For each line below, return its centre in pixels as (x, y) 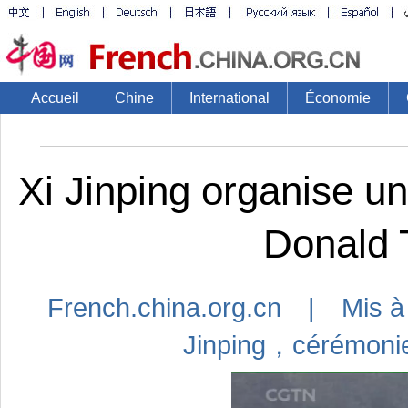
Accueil (55, 98)
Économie (338, 98)
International (229, 98)
